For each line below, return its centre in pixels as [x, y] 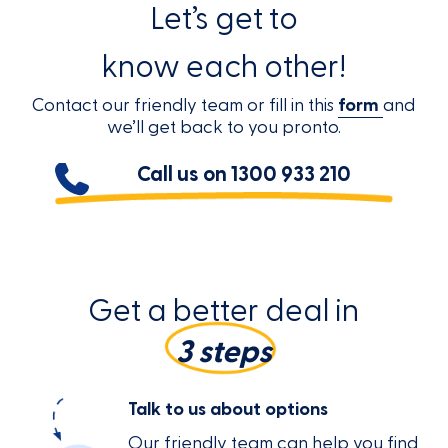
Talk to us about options [227, 410]
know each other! [223, 67]
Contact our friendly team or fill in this [185, 105]
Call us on [183, 174]
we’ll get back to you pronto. [223, 127]
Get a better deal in [224, 312]
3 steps [223, 353]
